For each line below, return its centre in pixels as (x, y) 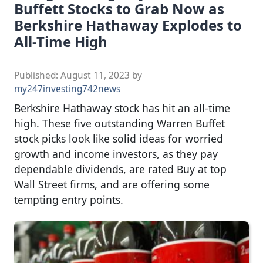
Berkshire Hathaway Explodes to (128, 25)
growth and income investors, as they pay (116, 154)
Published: (37, 75)
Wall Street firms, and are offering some (112, 184)
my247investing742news (67, 89)
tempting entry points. (69, 199)
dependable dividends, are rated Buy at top (120, 169)
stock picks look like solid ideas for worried (119, 138)
